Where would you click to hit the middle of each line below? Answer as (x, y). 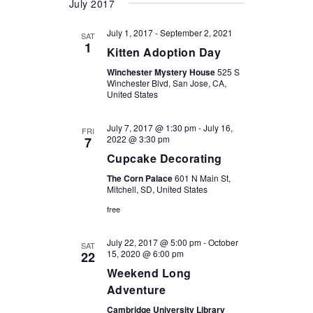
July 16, (218, 128)
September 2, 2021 (196, 32)
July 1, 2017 (130, 32)
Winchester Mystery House (162, 72)
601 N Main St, (202, 178)
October (223, 242)
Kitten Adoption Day (163, 52)
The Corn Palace (140, 178)
